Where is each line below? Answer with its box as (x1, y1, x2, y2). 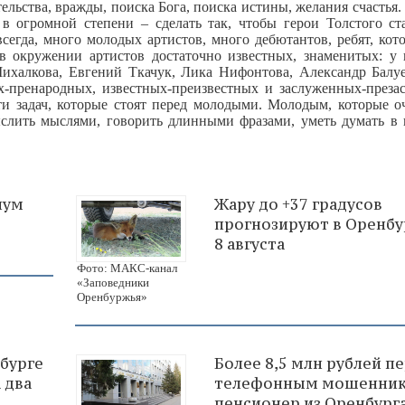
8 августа (214, 234, 285, 254)
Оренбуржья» (77, 289, 147, 304)
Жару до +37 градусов (214, 194, 382, 214)
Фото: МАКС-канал (77, 260, 177, 275)
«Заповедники (77, 275, 149, 289)
